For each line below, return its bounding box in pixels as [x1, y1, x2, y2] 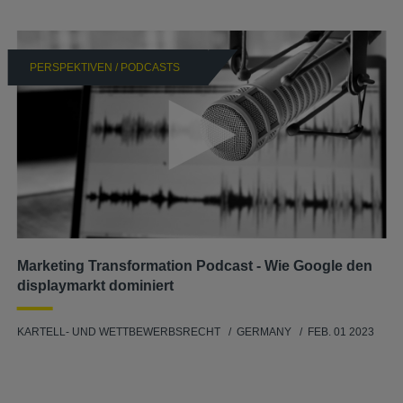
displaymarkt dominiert [16, 278, 174, 294]
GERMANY [236, 326, 294, 339]
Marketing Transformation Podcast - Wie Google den [16, 258, 372, 274]
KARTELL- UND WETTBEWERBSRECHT [16, 326, 220, 339]
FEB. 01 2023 [307, 326, 374, 339]
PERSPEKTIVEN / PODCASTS [29, 61, 180, 75]
